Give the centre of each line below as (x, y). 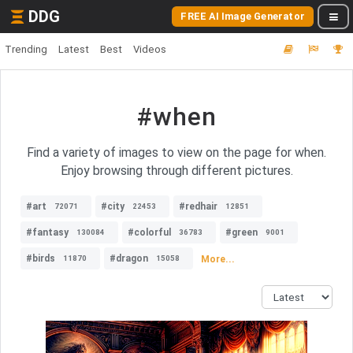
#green (242, 232)
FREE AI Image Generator (243, 16)
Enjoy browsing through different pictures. (176, 171)
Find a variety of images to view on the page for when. (176, 152)
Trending (26, 49)
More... (218, 259)
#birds (41, 258)
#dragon (129, 258)
